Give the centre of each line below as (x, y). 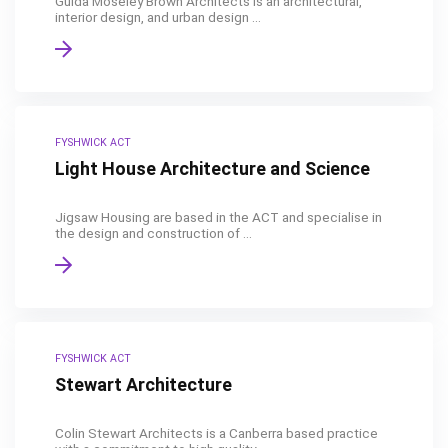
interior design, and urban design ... (158, 17)
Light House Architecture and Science (212, 168)
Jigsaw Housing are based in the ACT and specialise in (218, 217)
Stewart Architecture (143, 384)
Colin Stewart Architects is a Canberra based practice (216, 433)
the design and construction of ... (153, 233)
